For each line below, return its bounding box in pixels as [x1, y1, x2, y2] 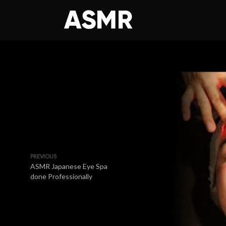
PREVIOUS [30, 153, 56, 159]
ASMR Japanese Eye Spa [30, 162, 107, 171]
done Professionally [30, 172, 92, 181]
